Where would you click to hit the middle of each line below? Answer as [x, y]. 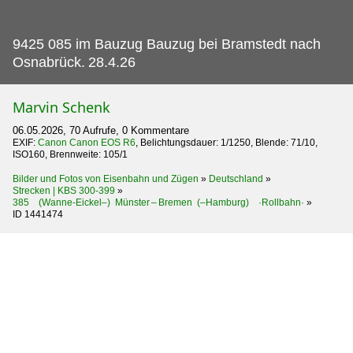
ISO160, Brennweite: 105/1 [70, 154]
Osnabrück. [49, 62]
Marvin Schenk [61, 107]
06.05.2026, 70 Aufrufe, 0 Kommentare [101, 130]
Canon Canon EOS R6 [87, 142]
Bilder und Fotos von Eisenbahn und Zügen [106, 178]
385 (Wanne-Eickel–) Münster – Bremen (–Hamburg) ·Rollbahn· [158, 202]
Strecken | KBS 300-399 [64, 190]
